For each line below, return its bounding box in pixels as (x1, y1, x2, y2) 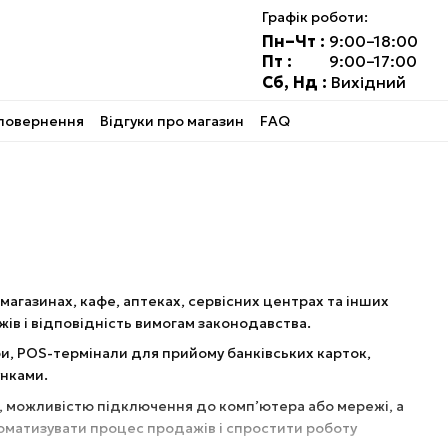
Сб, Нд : (261, 71, 331, 92)
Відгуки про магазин (100, 111, 244, 130)
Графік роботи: (261, 7, 368, 26)
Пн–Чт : (261, 30, 325, 51)
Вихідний (330, 71, 406, 92)
